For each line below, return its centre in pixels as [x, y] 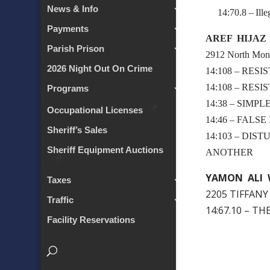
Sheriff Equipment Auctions [105, 150]
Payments [68, 29]
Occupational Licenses [95, 110]
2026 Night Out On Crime [100, 69]
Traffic [61, 200]
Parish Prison [76, 49]
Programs [68, 89]
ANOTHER [229, 152]
